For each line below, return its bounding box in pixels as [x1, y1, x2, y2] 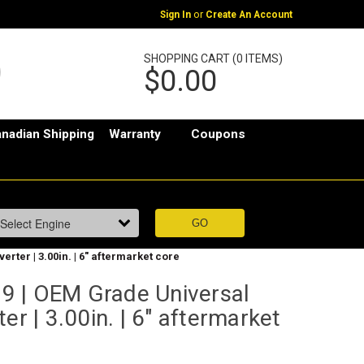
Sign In [159, 8, 191, 20]
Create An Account [205, 8, 292, 20]
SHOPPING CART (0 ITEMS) [143, 51, 283, 65]
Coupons [191, 127, 246, 142]
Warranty [109, 127, 162, 142]
